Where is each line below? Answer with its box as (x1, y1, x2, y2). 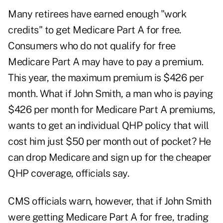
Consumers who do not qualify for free (8, 40, 176, 52)
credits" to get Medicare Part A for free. (8, 24, 181, 36)
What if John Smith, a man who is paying (39, 88, 213, 100)
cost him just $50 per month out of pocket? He (8, 135, 211, 148)
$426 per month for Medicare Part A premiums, (8, 104, 215, 116)
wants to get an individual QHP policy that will (8, 119, 209, 132)
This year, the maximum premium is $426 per (8, 72, 204, 84)
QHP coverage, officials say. (8, 167, 129, 180)
